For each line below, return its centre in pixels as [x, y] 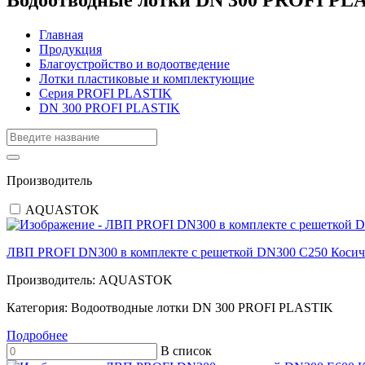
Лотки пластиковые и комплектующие [147, 78]
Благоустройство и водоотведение [134, 64]
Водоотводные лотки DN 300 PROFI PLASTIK [202, 307]
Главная [61, 34]
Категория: [39, 307]
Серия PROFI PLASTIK [106, 93]
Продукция [70, 49]
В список [186, 350]
